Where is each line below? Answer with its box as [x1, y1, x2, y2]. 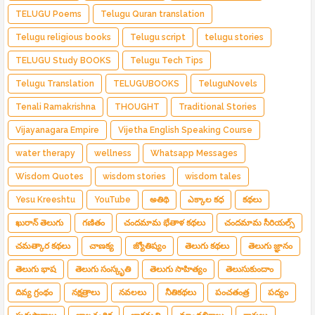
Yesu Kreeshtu [15, 195, 75, 205]
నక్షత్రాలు [72, 288, 100, 298]
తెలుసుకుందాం [226, 264, 274, 275]
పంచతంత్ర [215, 288, 249, 298]
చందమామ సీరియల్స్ [224, 218, 295, 229]
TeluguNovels [198, 79, 257, 89]
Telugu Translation [15, 79, 94, 89]
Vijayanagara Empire [15, 125, 99, 136]
